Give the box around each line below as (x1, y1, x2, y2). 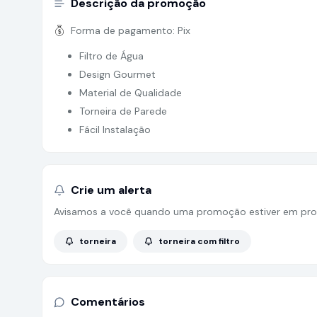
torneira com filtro (158, 236, 240, 247)
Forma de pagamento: (71, 24, 178, 37)
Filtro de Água (79, 50, 144, 62)
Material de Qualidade (79, 86, 182, 99)
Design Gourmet (79, 68, 156, 81)
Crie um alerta (71, 183, 151, 197)
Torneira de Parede (79, 105, 167, 117)
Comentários (71, 294, 145, 309)
